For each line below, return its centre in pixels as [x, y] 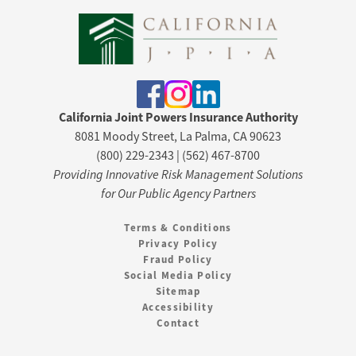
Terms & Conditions [178, 228]
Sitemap [178, 292]
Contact [178, 323]
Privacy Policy [178, 244]
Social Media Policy [178, 276]
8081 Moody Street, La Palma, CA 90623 [178, 137]
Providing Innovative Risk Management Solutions [178, 175]
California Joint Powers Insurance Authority [178, 118]
